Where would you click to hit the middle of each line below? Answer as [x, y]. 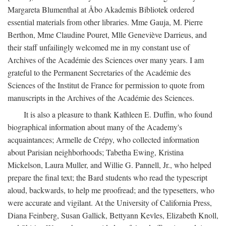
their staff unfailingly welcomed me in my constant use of [99, 47]
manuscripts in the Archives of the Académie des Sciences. [101, 98]
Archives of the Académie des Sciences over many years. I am [106, 60]
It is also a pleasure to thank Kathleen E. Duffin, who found [118, 114]
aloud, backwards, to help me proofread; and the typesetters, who [111, 190]
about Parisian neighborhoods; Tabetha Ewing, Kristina [96, 152]
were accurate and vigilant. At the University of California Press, [110, 203]
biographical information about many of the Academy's [95, 127]
